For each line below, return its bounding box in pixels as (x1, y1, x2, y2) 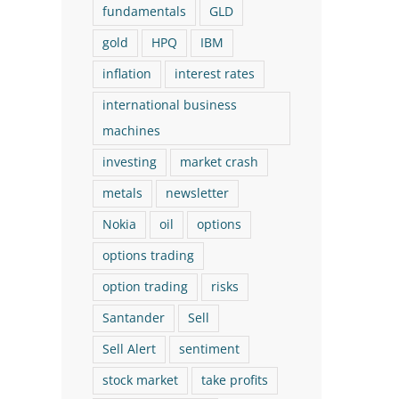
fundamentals (102, 3, 186, 20)
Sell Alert (102, 340, 156, 357)
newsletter (165, 184, 229, 201)
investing (102, 153, 157, 170)
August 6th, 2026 (239, 39, 323, 55)
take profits (200, 371, 268, 388)
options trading (102, 247, 194, 264)
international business (102, 96, 237, 113)
